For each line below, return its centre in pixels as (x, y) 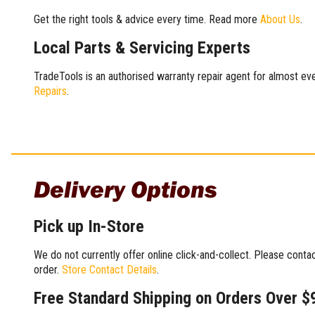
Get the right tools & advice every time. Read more (147, 19)
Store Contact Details (109, 269)
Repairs (50, 91)
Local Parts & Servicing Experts (142, 47)
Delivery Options (126, 188)
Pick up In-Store (89, 226)
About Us (280, 19)
